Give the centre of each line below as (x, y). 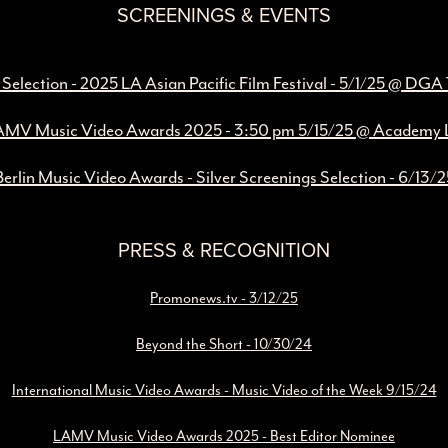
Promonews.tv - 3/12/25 (224, 298)
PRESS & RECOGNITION (224, 250)
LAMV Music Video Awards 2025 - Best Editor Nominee (224, 436)
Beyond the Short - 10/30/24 (224, 344)
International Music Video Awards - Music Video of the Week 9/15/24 (224, 390)
